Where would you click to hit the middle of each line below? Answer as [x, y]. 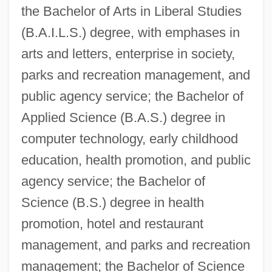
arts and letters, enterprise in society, [128, 53]
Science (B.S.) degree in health [112, 202]
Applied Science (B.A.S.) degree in [123, 117]
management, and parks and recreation [135, 245]
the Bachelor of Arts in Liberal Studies [131, 11]
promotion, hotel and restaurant [112, 223]
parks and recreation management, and [135, 75]
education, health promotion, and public [136, 160]
